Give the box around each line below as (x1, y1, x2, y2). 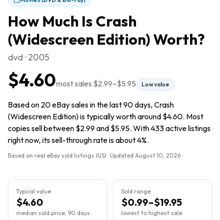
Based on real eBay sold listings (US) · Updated (8, 152, 135, 159)
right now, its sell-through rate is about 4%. (8, 135, 149, 145)
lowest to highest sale (121, 209, 182, 217)
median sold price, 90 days (16, 209, 90, 217)
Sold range (121, 188, 151, 195)
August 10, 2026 (135, 152, 181, 159)
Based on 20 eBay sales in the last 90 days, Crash (8, 100, 174, 110)
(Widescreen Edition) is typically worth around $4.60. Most (8, 111, 203, 121)
